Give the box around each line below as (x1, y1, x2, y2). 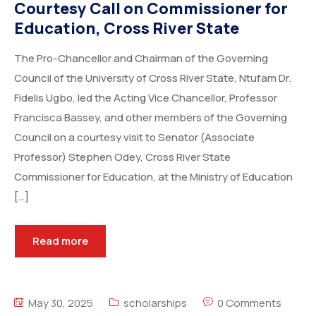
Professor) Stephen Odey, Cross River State (14, 150, 231, 164)
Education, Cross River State (14, 18, 239, 39)
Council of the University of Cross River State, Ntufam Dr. (14, 71, 291, 85)
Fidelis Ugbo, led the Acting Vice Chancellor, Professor (14, 90, 277, 105)
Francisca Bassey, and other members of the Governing (14, 110, 287, 125)
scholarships (123, 296, 187, 310)
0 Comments (217, 296, 281, 310)
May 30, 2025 (26, 296, 93, 310)
